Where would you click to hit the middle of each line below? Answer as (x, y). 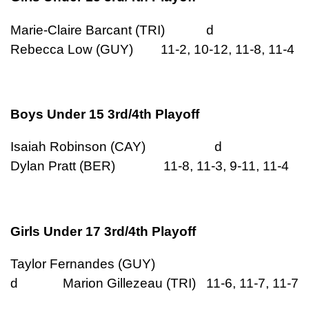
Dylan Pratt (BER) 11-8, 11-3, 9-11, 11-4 (150, 166)
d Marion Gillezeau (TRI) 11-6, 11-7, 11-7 (154, 283)
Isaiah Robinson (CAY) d (137, 147)
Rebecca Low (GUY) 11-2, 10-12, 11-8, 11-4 (152, 49)
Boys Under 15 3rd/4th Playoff (105, 114)
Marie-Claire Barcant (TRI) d (133, 30)
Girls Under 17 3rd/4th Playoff (103, 231)
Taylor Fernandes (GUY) (136, 263)
